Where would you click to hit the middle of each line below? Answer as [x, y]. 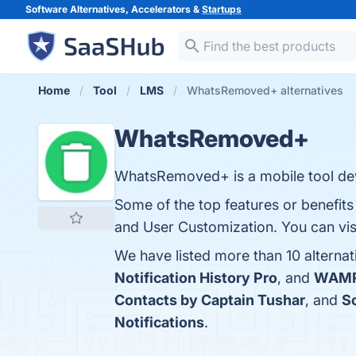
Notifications [159, 322]
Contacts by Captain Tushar [210, 300]
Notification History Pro [196, 278]
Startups [222, 9]
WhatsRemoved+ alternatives [265, 90]
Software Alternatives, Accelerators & [114, 9]
